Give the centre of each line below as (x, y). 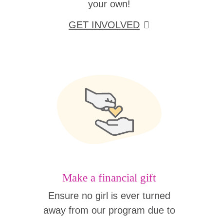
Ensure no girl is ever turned (109, 196)
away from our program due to (109, 210)
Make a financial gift (109, 178)
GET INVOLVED (104, 25)
